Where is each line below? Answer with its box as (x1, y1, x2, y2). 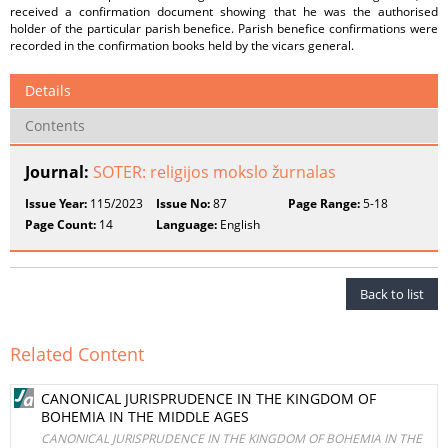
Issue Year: (25, 195, 87, 212)
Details (25, 81, 71, 100)
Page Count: (25, 216, 96, 233)
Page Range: (287, 195, 360, 212)
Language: (156, 216, 218, 233)
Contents (25, 116, 85, 135)
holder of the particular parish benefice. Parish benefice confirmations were (10, 20, 438, 37)
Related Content (10, 342, 144, 366)
